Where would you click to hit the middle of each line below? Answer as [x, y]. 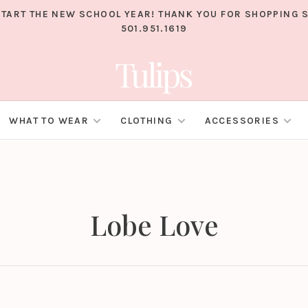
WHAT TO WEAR [49, 121]
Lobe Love [154, 225]
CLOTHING [147, 121]
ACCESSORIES [242, 121]
